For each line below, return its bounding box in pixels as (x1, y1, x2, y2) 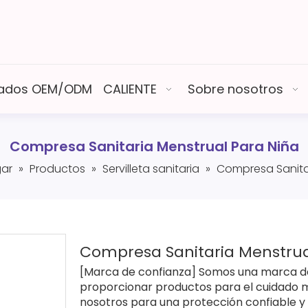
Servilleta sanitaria (102, 161, 199, 177)
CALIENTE (103, 80, 157, 98)
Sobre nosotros (188, 80, 283, 98)
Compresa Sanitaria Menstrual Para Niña (9, 137, 299, 156)
